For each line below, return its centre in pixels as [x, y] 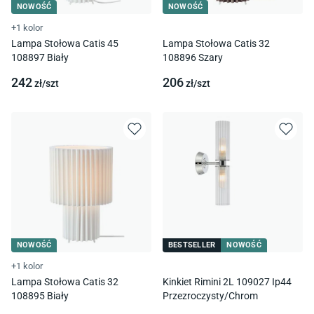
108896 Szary [193, 57]
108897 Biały [40, 57]
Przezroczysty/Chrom [210, 296]
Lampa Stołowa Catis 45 [65, 43]
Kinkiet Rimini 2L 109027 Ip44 [227, 282]
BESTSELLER [192, 245]
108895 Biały [40, 296]
